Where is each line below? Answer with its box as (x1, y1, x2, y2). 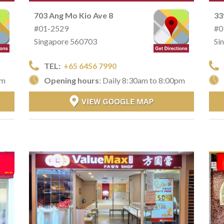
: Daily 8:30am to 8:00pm (99, 75, 185, 85)
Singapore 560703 (34, 36, 97, 46)
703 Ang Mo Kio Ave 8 (34, 10, 113, 20)
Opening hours (44, 75, 99, 85)
